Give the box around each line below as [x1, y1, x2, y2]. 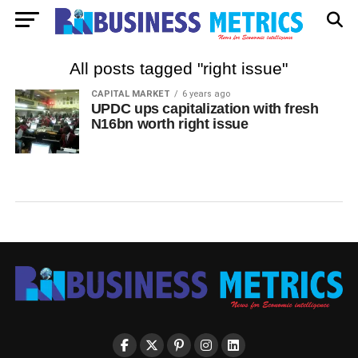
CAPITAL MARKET [90, 89, 170, 99]
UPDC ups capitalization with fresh [90, 101, 319, 117]
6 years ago [181, 89, 230, 99]
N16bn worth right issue [90, 116, 249, 132]
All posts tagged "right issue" [70, 59, 288, 78]
